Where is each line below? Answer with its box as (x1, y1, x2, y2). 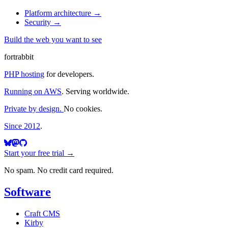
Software (4, 185, 51, 198)
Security (24, 17, 53, 26)
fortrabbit (4, 52, 34, 61)
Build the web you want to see (4, 35, 102, 44)
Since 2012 (4, 121, 40, 130)
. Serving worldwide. (62, 87, 129, 96)
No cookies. (64, 104, 102, 113)
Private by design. (4, 104, 64, 113)
